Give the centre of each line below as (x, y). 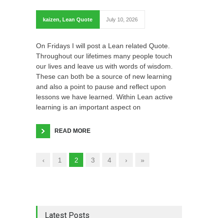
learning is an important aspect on (88, 107)
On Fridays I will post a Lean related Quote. (103, 45)
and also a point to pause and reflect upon (101, 86)
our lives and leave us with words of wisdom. (104, 66)
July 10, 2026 (122, 19)
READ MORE (73, 131)
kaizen (51, 19)
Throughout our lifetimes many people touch (104, 56)
